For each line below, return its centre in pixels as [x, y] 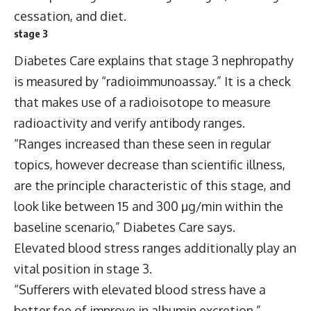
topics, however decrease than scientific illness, [150, 165]
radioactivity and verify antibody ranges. [129, 123]
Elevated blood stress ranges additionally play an [155, 248]
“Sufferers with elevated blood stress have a [140, 289]
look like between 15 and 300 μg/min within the [149, 206]
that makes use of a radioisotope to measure [142, 102]
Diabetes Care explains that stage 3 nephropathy [154, 60]
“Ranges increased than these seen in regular [142, 144]
